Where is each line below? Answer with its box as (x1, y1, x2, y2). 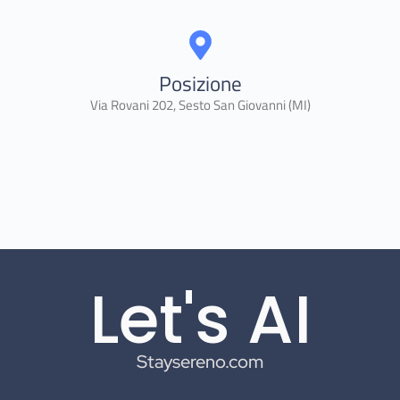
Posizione (158, 67, 242, 99)
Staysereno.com (137, 349, 263, 373)
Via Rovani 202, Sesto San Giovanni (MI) (89, 94, 311, 115)
